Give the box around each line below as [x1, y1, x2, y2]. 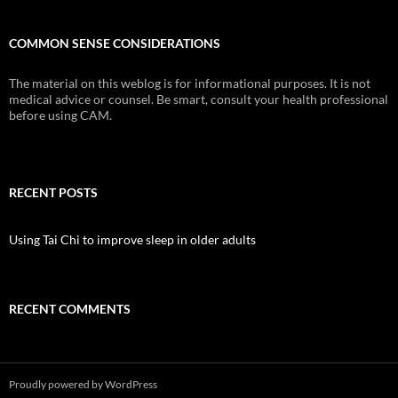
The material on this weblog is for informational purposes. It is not [9, 76, 370, 91]
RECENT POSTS [9, 185, 98, 200]
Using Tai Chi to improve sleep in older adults [9, 232, 256, 247]
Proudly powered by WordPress [9, 378, 157, 391]
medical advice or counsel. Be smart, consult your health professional [9, 92, 388, 107]
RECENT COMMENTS [9, 301, 131, 316]
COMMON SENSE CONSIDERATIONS [9, 36, 220, 51]
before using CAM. [9, 107, 112, 123]
